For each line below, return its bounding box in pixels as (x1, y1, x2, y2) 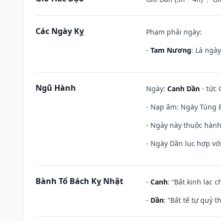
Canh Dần (167, 83, 200, 93)
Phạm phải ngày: (146, 27, 202, 37)
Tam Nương (150, 45, 191, 55)
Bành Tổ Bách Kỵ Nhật (36, 175, 123, 186)
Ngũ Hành (36, 82, 76, 93)
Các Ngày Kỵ (36, 25, 84, 37)
